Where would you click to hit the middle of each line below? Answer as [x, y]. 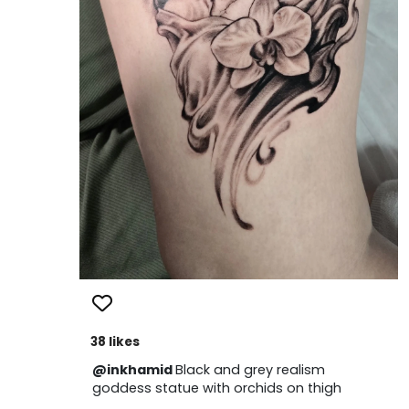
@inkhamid [133, 369]
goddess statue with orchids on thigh [216, 388]
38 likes [115, 341]
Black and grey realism [250, 369]
